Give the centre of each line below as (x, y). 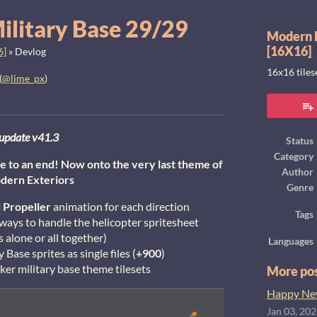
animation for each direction (120, 206)
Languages (291, 241)
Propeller (27, 206)
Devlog (30, 52)
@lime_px (23, 79)
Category (294, 156)
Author (298, 172)
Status (300, 141)
